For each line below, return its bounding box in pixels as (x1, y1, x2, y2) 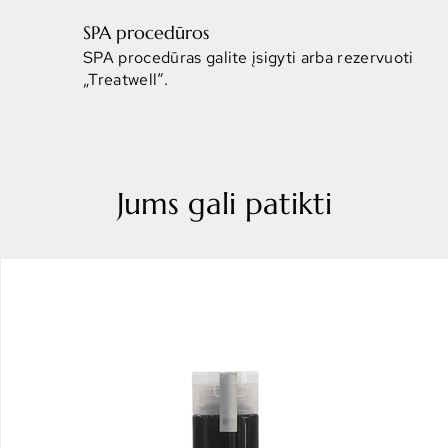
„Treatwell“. (83, 69, 168, 91)
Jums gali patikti (116, 184, 332, 222)
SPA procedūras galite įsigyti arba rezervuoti (83, 47, 414, 69)
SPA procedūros (83, 21, 210, 45)
